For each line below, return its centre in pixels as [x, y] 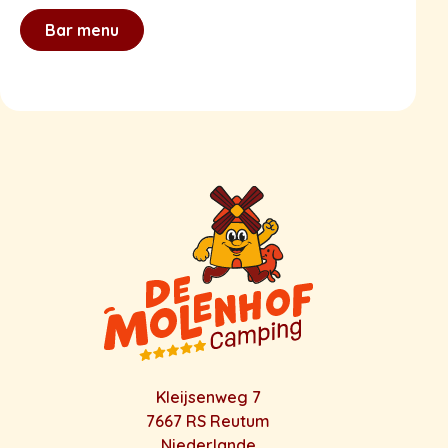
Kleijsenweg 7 [208, 397]
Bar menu [82, 30]
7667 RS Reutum [208, 421]
